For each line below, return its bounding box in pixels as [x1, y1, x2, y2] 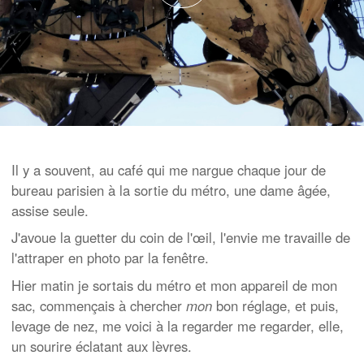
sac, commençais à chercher [11, 295, 186, 315]
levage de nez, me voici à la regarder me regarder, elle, [11, 315, 344, 336]
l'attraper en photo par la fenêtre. [11, 248, 209, 268]
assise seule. [11, 201, 89, 220]
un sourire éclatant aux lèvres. [11, 336, 192, 356]
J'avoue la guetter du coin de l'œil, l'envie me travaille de [11, 227, 350, 248]
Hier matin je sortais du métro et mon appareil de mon [11, 275, 337, 295]
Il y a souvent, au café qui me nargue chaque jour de [11, 160, 326, 180]
